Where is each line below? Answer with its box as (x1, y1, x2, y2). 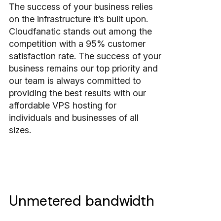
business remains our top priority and (9, 63, 158, 74)
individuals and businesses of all (9, 112, 139, 123)
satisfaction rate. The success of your (9, 51, 161, 62)
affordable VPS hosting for (9, 100, 116, 111)
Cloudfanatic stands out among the (9, 26, 152, 37)
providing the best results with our (9, 88, 146, 99)
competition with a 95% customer (9, 38, 146, 49)
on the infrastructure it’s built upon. (9, 14, 148, 25)
